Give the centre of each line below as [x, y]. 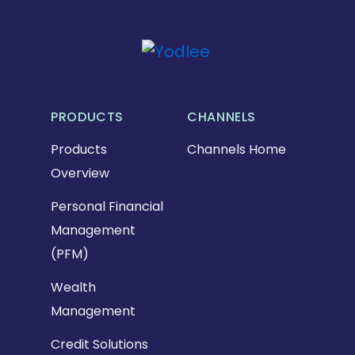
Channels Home [237, 150]
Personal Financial [107, 207]
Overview [80, 174]
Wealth [73, 288]
